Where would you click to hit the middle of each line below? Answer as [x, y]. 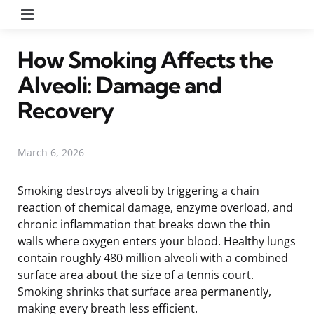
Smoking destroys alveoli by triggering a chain [138, 190]
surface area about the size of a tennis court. [136, 274]
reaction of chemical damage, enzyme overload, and [155, 207]
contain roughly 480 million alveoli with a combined [153, 258]
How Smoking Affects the [145, 59]
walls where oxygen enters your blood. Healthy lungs [157, 241]
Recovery [66, 110]
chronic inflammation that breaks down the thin [144, 224]
